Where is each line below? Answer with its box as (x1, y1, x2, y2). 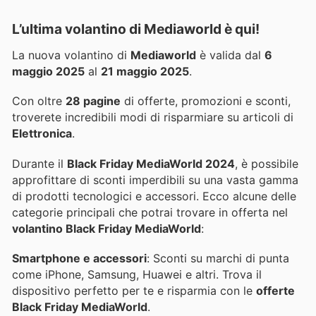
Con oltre (12, 94, 66, 109)
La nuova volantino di (12, 48, 130, 63)
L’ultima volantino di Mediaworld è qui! (12, 20, 260, 38)
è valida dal (196, 48, 265, 63)
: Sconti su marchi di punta (147, 250, 289, 265)
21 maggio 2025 (101, 64, 189, 79)
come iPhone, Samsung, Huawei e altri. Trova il (12, 267, 262, 281)
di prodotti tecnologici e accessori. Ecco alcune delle (12, 188, 296, 203)
